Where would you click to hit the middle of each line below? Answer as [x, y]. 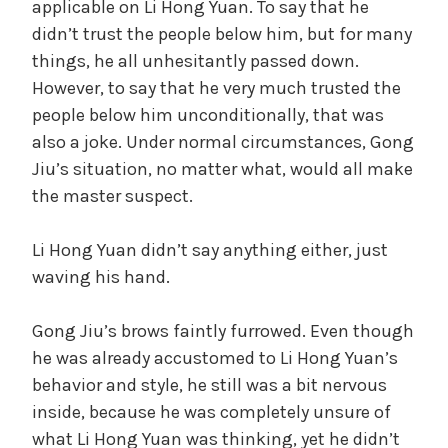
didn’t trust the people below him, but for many [222, 33]
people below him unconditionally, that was [208, 114]
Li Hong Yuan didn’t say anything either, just [210, 249]
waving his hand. [101, 276]
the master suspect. [112, 195]
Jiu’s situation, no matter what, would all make [222, 168]
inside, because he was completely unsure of [211, 411]
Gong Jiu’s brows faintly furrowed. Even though [223, 330]
